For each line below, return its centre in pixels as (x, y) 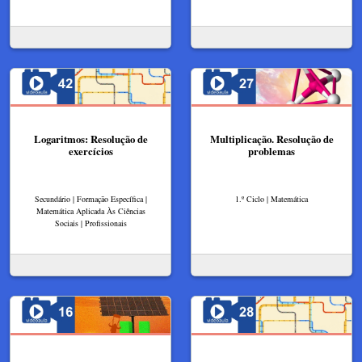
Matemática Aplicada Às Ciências (90, 211)
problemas (271, 152)
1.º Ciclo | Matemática (271, 199)
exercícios (90, 152)
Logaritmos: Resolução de (90, 139)
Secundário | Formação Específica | (90, 199)
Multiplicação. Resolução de (271, 139)
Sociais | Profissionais (90, 223)
